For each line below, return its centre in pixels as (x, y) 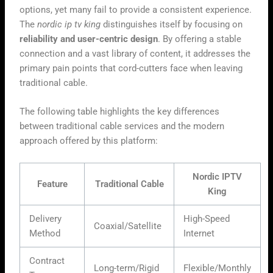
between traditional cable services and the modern (122, 126)
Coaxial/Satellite (128, 226)
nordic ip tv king (69, 24)
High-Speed (207, 218)
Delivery (46, 218)
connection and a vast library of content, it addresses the (135, 53)
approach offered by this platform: (89, 141)
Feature (52, 184)
